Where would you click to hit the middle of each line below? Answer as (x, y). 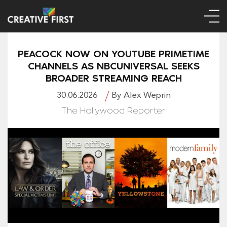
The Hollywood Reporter (113, 111)
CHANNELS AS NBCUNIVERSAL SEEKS (113, 66)
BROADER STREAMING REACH (113, 78)
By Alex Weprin (141, 96)
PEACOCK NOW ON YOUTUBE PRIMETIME (113, 54)
